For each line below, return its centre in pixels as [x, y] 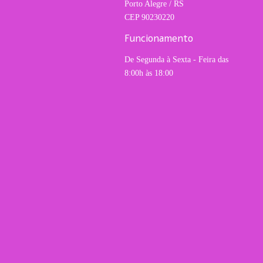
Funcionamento [159, 38]
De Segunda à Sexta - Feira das [176, 60]
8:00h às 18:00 [149, 73]
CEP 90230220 [149, 17]
